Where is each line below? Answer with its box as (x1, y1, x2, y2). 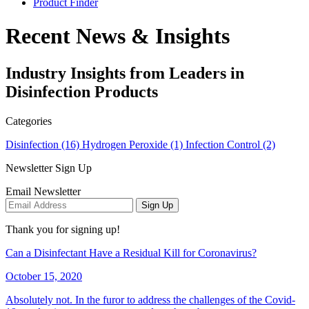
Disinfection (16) (6, 138, 82, 150)
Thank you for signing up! (6, 223, 120, 235)
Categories (6, 114, 52, 127)
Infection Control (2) (186, 138, 275, 150)
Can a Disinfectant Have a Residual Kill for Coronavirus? (6, 246, 257, 259)
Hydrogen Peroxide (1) (82, 138, 186, 150)
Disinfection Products (6, 82, 158, 101)
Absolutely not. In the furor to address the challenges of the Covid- (6, 293, 295, 306)
